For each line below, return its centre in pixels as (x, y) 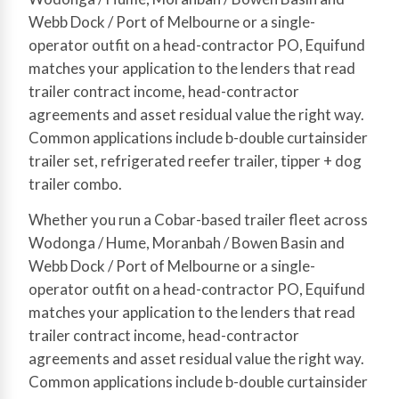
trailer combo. (75, 184)
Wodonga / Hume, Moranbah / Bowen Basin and (187, 243)
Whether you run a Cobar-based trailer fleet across (198, 220)
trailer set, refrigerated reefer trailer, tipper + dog (195, 161)
